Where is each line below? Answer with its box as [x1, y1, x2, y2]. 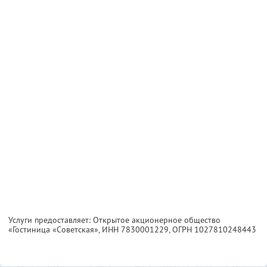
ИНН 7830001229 [102, 224, 169, 235]
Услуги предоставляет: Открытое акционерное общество [8, 215, 221, 226]
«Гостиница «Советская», [8, 224, 102, 235]
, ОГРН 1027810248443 [169, 224, 256, 235]
